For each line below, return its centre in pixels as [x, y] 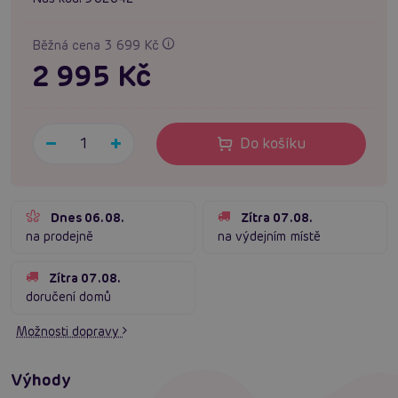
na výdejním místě [269, 237]
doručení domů [68, 297]
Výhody [41, 380]
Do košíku [272, 144]
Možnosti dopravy [69, 332]
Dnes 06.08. [88, 218]
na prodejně [60, 237]
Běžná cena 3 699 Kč [97, 46]
